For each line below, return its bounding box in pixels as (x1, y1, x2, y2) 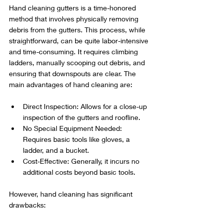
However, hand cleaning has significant (9, 190, 134, 199)
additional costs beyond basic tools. (23, 168, 135, 177)
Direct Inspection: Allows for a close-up (23, 102, 149, 111)
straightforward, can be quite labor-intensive (9, 36, 150, 45)
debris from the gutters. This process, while (9, 25, 147, 34)
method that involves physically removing (9, 14, 140, 23)
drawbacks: (9, 201, 46, 210)
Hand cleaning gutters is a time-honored (9, 3, 138, 12)
